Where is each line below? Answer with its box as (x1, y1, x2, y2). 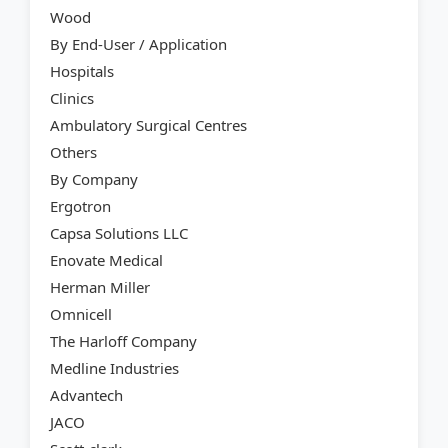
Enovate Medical (50, 250, 163, 271)
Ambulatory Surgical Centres (50, 115, 247, 136)
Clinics (50, 88, 94, 109)
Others (50, 142, 97, 163)
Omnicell (50, 304, 112, 325)
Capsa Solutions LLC (50, 223, 188, 244)
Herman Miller (50, 277, 150, 298)
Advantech (50, 385, 123, 406)
